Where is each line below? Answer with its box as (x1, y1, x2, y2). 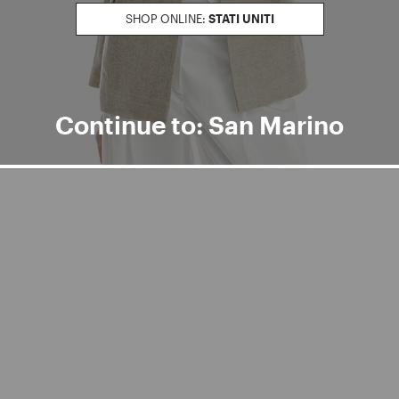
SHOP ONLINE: (125, 12, 206, 26)
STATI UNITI (208, 12, 274, 26)
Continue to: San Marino (55, 110, 344, 139)
